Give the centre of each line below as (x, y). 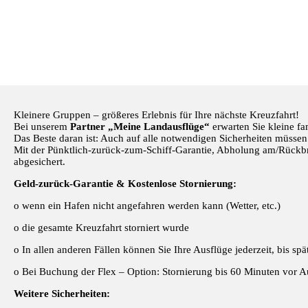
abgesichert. (40, 161)
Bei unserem (41, 126)
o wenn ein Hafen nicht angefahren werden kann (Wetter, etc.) (147, 205)
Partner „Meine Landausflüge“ (139, 126)
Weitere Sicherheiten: (62, 293)
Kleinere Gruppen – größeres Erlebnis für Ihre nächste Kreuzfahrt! (156, 114)
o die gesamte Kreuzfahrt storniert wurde (101, 227)
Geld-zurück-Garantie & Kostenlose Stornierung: (125, 183)
